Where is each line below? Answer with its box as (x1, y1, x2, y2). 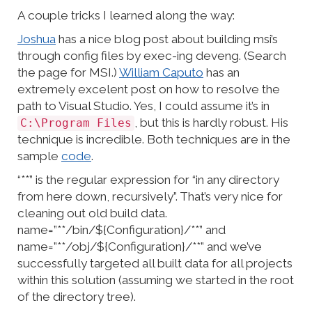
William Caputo (119, 65, 203, 80)
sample (17, 149, 61, 164)
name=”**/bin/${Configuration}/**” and (17, 223, 226, 237)
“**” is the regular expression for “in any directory (17, 173, 279, 187)
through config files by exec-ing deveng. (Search (17, 49, 286, 63)
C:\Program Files (20, 117, 132, 130)
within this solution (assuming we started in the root (17, 273, 294, 288)
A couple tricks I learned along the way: (17, 8, 235, 23)
